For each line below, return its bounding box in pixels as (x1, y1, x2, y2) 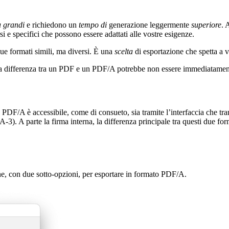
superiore (191, 20, 221, 29)
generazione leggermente (107, 20, 191, 29)
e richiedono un (25, 20, 79, 29)
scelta (114, 47, 133, 56)
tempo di (79, 20, 107, 29)
